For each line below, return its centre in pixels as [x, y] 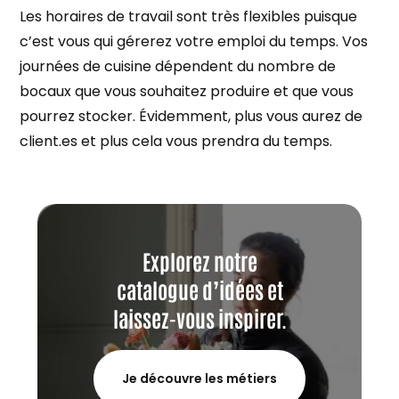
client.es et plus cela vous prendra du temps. [176, 141]
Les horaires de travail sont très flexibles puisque [189, 16]
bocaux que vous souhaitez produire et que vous [187, 91]
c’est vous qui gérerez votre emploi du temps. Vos [194, 41]
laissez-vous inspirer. [199, 317]
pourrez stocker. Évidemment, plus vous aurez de [191, 116]
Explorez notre [199, 260]
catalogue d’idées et [199, 289]
